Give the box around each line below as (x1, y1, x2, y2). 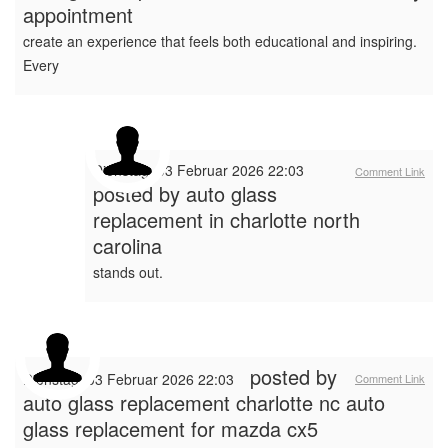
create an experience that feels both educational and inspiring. (23, 31, 417, 51)
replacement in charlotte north (93, 205, 360, 234)
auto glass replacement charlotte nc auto (23, 388, 385, 417)
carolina (93, 231, 162, 260)
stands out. (93, 262, 163, 282)
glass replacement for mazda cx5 (23, 414, 318, 443)
